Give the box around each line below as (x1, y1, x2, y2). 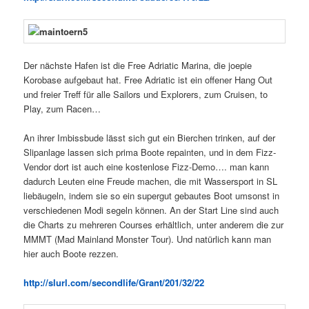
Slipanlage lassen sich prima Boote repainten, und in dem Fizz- (23, 145, 277, 159)
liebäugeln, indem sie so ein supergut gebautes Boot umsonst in (23, 188, 280, 202)
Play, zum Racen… (23, 101, 101, 115)
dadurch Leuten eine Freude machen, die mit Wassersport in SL (23, 174, 278, 188)
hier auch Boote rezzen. (23, 246, 119, 260)
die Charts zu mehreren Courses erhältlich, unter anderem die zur (23, 217, 284, 231)
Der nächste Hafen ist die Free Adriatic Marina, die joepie (23, 58, 252, 72)
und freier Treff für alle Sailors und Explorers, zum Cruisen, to (23, 87, 268, 101)
